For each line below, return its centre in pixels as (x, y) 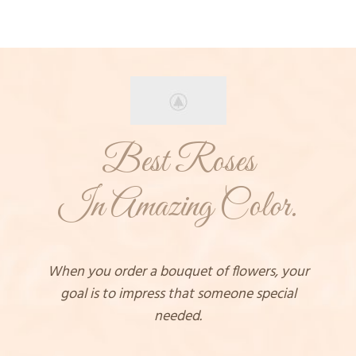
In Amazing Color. (178, 207)
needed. (178, 317)
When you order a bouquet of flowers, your (178, 272)
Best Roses (178, 163)
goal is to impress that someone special (178, 294)
